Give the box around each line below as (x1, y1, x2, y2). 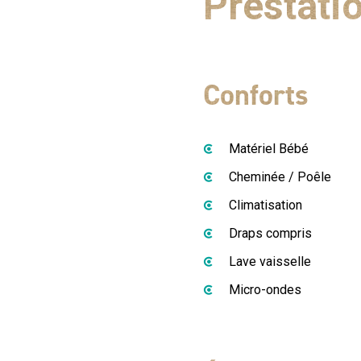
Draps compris (229, 226, 312, 241)
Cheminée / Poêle (229, 169, 331, 185)
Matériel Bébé (229, 141, 309, 156)
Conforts (203, 76, 309, 114)
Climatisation (229, 197, 302, 213)
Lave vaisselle (229, 254, 311, 269)
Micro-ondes (229, 282, 301, 297)
